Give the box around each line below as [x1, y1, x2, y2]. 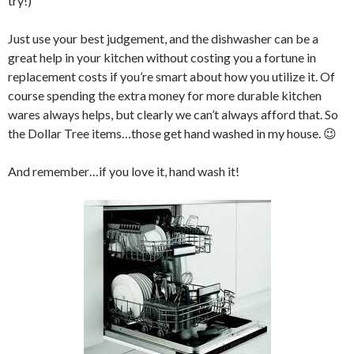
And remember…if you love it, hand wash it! [8, 164, 239, 179]
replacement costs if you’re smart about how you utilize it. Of [8, 69, 335, 84]
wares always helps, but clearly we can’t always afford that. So [8, 107, 338, 122]
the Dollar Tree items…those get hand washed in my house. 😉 [8, 126, 337, 141]
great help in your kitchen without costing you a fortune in [8, 50, 316, 65]
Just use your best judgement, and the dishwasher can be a [8, 31, 318, 46]
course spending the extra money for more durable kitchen [8, 88, 322, 103]
